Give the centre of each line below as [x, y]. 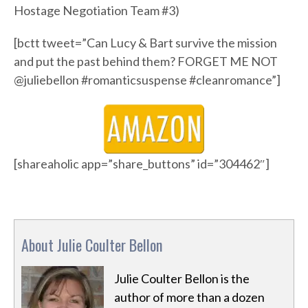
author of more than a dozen [189, 297]
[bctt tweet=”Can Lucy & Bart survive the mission [145, 43]
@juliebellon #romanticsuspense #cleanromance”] [147, 80]
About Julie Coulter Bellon [92, 245]
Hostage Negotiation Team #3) [97, 11]
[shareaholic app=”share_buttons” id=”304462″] [142, 164]
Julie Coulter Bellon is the [182, 279]
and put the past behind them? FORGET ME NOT [146, 62]
